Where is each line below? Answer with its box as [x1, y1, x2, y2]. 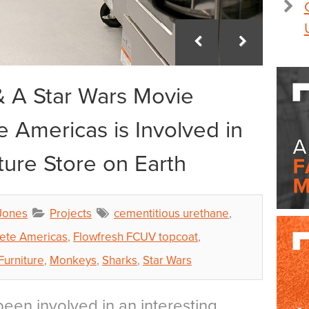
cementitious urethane [114, 206, 229, 221]
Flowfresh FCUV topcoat [73, 230, 198, 244]
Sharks [102, 253, 137, 268]
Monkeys [50, 253, 97, 268]
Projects [50, 206, 92, 221]
